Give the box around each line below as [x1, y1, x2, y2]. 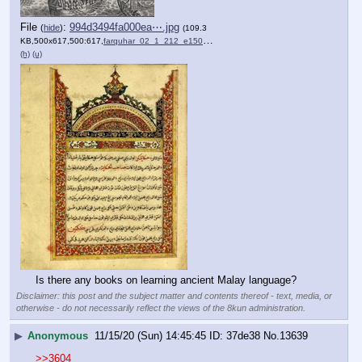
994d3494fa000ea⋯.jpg [69, 21, 179, 33]
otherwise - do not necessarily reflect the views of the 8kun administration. [16, 303, 305, 314]
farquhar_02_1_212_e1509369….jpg [103, 36, 203, 45]
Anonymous [27, 329, 88, 342]
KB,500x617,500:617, [20, 36, 103, 45]
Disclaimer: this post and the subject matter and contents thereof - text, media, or [16, 291, 332, 301]
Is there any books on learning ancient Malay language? [36, 274, 297, 286]
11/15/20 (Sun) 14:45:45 [95, 329, 206, 342]
